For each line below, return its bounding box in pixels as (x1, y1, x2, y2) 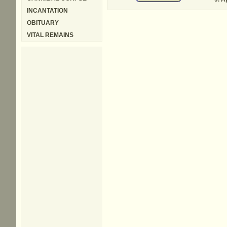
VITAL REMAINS (27, 31, 73, 39)
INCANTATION (27, 7, 68, 14)
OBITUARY (27, 19, 59, 26)
